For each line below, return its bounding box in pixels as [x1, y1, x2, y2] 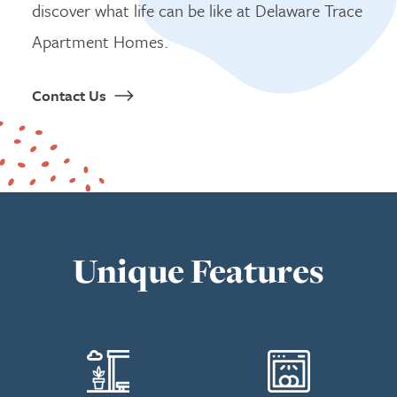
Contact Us [32, 83, 106, 106]
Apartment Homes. [32, 29, 168, 54]
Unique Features [73, 247, 324, 294]
